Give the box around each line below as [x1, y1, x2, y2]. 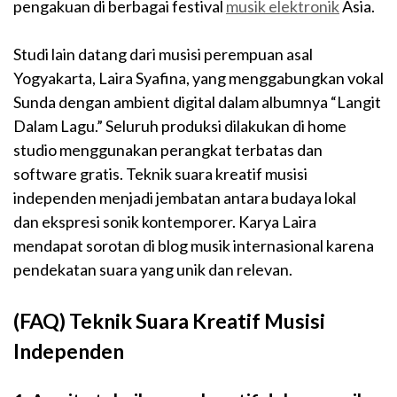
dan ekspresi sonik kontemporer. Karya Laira [13, 212, 316, 232]
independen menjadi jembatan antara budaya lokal [13, 188, 356, 208]
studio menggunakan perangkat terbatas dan [13, 140, 323, 160]
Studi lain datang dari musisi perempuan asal [13, 44, 313, 65]
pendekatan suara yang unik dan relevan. [13, 260, 292, 280]
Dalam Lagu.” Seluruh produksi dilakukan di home [13, 116, 346, 136]
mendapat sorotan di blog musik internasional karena [13, 236, 374, 256]
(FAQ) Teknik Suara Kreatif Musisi [13, 308, 325, 334]
